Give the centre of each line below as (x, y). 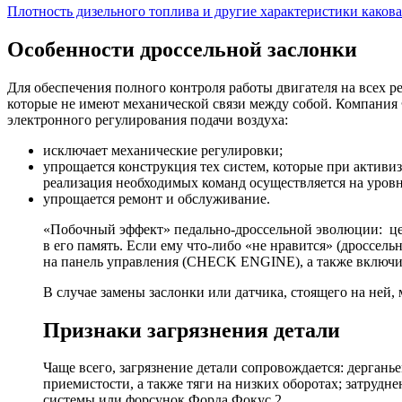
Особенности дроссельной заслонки (182, 49)
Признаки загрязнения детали (192, 330)
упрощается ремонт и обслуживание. (157, 198)
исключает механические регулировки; (163, 150)
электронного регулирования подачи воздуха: (148, 119)
